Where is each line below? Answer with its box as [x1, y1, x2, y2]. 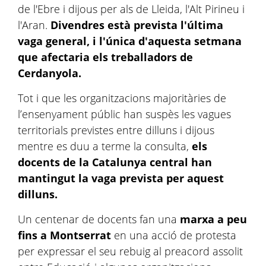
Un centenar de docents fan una [18, 212, 180, 226]
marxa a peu [180, 212, 247, 226]
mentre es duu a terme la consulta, [18, 139, 192, 153]
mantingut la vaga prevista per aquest [18, 171, 224, 185]
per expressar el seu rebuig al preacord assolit [18, 244, 243, 258]
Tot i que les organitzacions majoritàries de [18, 91, 226, 105]
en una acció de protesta [111, 228, 236, 242]
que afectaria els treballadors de [18, 50, 193, 64]
